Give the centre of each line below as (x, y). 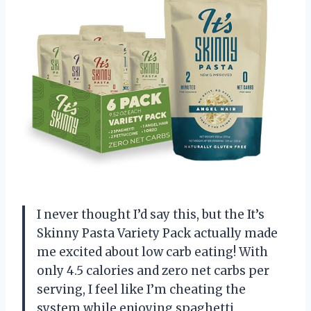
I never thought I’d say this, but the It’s (151, 214)
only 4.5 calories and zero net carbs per (153, 270)
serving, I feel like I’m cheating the (141, 289)
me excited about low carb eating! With (152, 252)
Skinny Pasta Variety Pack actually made (157, 233)
